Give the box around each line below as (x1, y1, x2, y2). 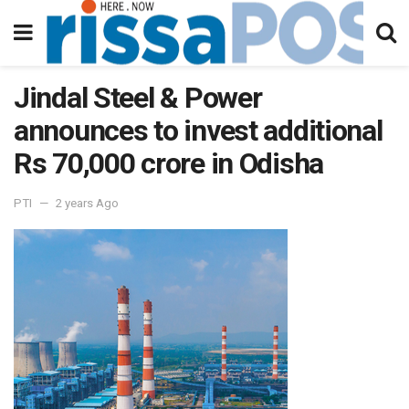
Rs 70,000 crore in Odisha (14, 146, 323, 181)
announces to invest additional (14, 113, 383, 148)
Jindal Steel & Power (14, 80, 262, 115)
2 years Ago (56, 195, 119, 210)
